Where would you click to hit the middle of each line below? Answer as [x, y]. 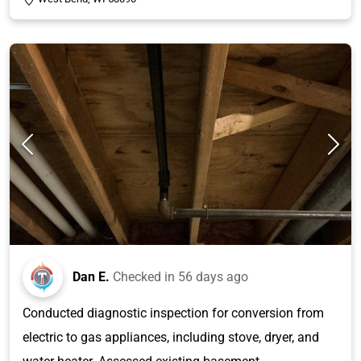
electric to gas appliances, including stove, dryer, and [171, 337]
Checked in [145, 276]
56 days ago [213, 276]
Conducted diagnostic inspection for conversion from [173, 313]
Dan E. [91, 276]
